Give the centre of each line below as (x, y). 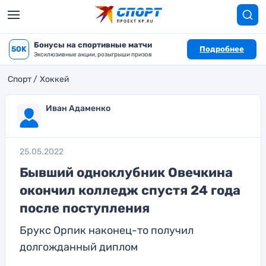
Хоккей (55, 79)
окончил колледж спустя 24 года (130, 190)
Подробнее (222, 49)
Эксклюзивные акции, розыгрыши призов (93, 55)
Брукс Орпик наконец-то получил (107, 230)
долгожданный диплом (79, 247)
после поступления (85, 208)
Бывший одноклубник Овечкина (126, 172)
